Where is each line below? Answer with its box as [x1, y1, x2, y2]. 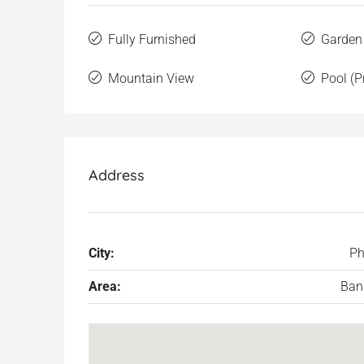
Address [89, 165, 145, 184]
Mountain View [108, 71, 194, 86]
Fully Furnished [108, 32, 196, 47]
